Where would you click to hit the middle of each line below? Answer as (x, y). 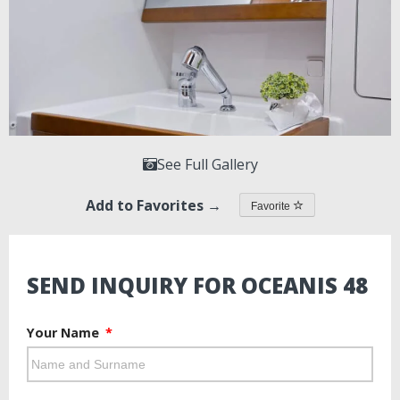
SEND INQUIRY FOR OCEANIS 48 (197, 286)
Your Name (65, 333)
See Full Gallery (207, 165)
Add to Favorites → (153, 205)
